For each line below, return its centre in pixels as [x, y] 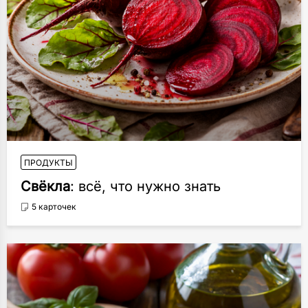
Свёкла [45, 186]
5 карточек [54, 207]
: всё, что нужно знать [145, 186]
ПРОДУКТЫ [48, 163]
